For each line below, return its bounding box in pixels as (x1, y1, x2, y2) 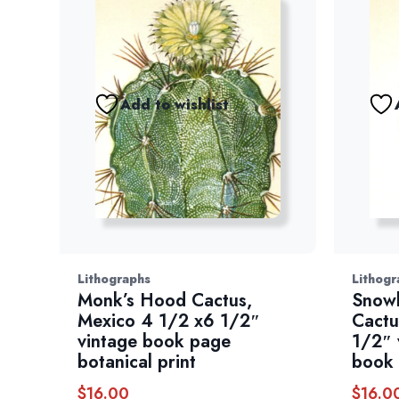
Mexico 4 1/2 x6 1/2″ (77, 308, 261, 335)
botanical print (77, 349, 197, 376)
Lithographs (77, 270, 151, 289)
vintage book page (77, 329, 232, 355)
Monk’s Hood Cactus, (77, 288, 253, 314)
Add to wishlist (120, 94, 230, 115)
